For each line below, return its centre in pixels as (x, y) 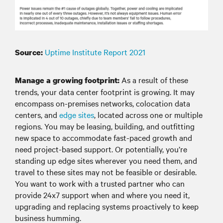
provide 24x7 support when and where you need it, (102, 195)
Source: (29, 53)
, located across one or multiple (148, 115)
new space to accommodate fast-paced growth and (104, 138)
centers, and (37, 115)
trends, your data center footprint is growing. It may (105, 92)
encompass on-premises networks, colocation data (103, 103)
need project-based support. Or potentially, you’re (101, 149)
